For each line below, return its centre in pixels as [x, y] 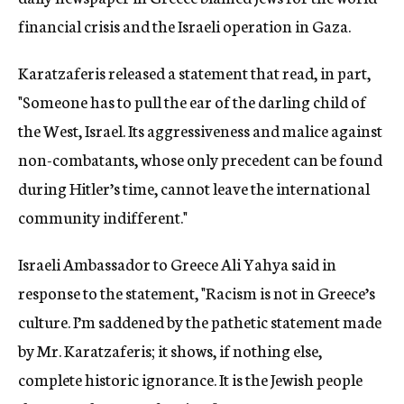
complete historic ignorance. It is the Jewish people [190, 379]
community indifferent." [103, 216]
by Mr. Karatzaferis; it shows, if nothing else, [170, 350]
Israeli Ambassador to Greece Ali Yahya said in [177, 263]
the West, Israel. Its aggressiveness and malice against [200, 130]
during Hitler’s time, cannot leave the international [194, 188]
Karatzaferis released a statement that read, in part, [194, 72]
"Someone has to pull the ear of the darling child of [192, 101]
